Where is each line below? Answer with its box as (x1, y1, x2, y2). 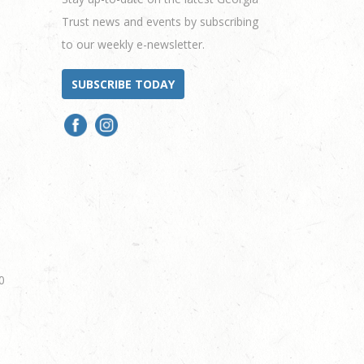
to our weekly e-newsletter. (61, 36, 205, 52)
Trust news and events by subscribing (61, 13, 258, 29)
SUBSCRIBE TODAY (71, 76, 175, 92)
